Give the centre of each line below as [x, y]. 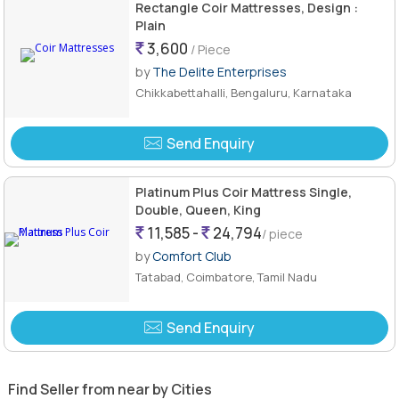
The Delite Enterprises [220, 71]
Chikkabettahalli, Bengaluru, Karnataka [244, 92]
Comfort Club [192, 256]
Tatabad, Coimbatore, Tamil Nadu [227, 277]
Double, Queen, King [199, 209]
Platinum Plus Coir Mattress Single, [244, 191]
